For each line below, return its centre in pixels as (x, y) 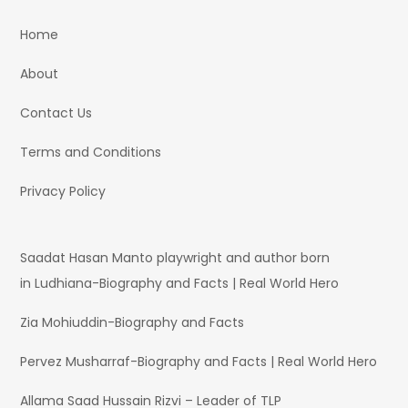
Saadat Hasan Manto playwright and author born (175, 258)
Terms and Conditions (91, 153)
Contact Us (56, 113)
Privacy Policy (63, 192)
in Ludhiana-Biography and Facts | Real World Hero (180, 284)
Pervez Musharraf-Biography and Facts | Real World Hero (199, 362)
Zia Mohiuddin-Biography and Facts (133, 323)
